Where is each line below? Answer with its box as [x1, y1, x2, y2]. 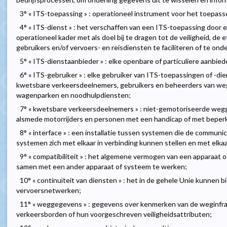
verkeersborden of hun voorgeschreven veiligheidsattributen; [16, 210, 212, 219]
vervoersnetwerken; [16, 186, 81, 195]
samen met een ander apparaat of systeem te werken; [16, 162, 187, 171]
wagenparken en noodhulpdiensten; [16, 91, 131, 100]
